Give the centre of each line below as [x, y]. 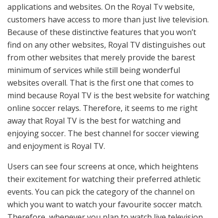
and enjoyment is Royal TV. [56, 146]
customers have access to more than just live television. [108, 20]
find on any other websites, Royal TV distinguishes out [106, 45]
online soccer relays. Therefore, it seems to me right [102, 108]
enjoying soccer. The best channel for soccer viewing [103, 134]
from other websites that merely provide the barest [101, 58]
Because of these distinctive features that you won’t [102, 32]
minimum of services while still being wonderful [94, 70]
